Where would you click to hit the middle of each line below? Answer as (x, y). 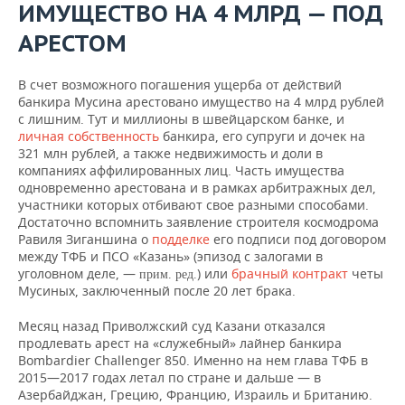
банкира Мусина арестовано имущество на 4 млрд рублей (201, 102)
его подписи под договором (298, 239)
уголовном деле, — (79, 273)
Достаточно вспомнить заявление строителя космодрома (198, 222)
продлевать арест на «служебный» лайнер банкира (180, 343)
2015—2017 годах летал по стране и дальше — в (170, 377)
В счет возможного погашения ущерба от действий (180, 85)
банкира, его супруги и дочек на (262, 136)
